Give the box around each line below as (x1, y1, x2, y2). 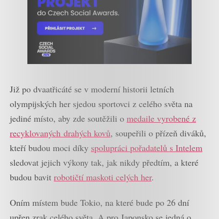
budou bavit (10, 171, 54, 183)
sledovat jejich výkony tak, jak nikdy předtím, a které (10, 156, 198, 168)
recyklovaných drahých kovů (10, 127, 110, 139)
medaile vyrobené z (127, 112, 196, 124)
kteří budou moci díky (10, 141, 91, 153)
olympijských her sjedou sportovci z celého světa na (10, 97, 193, 109)
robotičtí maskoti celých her (54, 171, 152, 183)
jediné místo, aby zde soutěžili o (10, 112, 127, 124)
